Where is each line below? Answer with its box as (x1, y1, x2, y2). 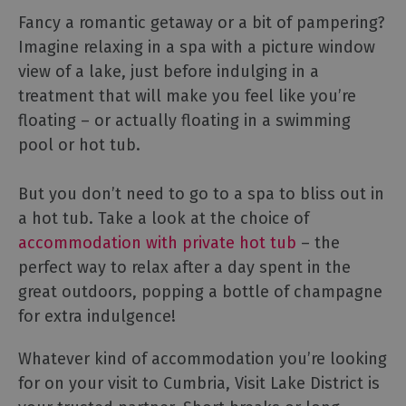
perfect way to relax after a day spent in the (18, 256, 351, 277)
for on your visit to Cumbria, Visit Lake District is (18, 372, 380, 393)
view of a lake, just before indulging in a (18, 61, 319, 82)
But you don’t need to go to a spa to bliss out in (18, 183, 384, 204)
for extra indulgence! (18, 305, 176, 326)
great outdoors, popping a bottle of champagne (18, 281, 382, 302)
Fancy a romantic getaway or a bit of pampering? (18, 12, 385, 33)
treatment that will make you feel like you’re (18, 85, 356, 106)
